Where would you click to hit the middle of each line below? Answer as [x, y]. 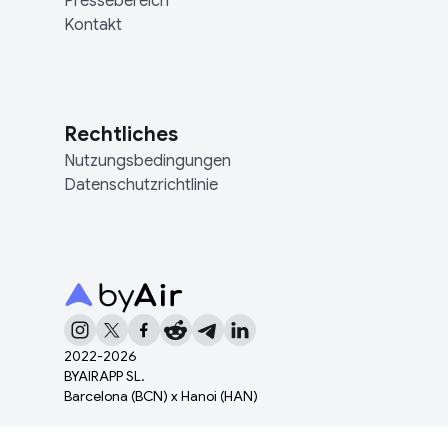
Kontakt [93, 25]
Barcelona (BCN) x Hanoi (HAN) [161, 395]
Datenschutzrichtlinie [141, 185]
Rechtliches [121, 134]
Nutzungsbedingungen [147, 161]
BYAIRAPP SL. [104, 375]
